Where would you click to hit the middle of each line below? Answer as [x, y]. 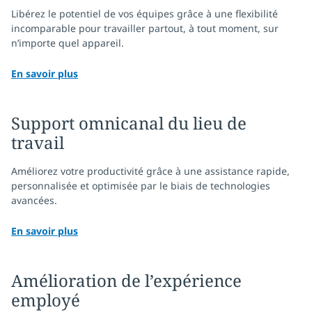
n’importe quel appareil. [68, 43]
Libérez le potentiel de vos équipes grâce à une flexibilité [145, 14]
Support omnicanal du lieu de [129, 123]
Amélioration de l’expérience [126, 280]
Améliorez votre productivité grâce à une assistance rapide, [150, 171]
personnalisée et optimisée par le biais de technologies [141, 186]
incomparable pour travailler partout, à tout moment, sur [145, 28]
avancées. [34, 200]
